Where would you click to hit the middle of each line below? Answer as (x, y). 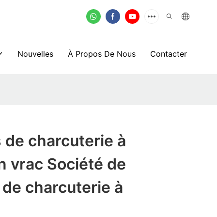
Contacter (168, 54)
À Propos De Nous (101, 54)
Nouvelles (35, 54)
